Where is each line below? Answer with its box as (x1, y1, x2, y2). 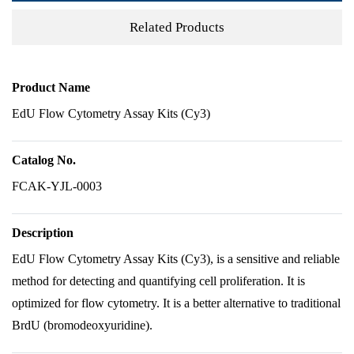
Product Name (12, 81, 90, 94)
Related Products (130, 19, 224, 35)
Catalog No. (12, 153, 76, 167)
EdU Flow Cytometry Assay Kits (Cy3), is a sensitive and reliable (12, 252, 340, 265)
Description (12, 226, 73, 239)
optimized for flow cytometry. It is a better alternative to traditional (12, 296, 341, 310)
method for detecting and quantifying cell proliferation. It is (12, 274, 305, 288)
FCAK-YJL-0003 (12, 179, 102, 193)
